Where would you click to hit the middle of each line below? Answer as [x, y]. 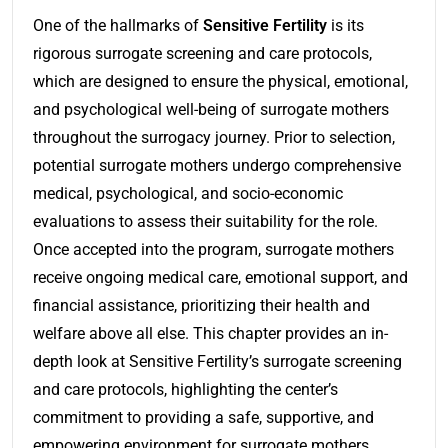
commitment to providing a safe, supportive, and [203, 417]
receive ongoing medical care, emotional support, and [220, 277]
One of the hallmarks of [118, 25]
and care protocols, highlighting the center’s [185, 389]
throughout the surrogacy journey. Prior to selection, [214, 137]
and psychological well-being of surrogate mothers [211, 109]
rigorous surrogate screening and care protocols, [202, 53]
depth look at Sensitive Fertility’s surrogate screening [217, 361]
